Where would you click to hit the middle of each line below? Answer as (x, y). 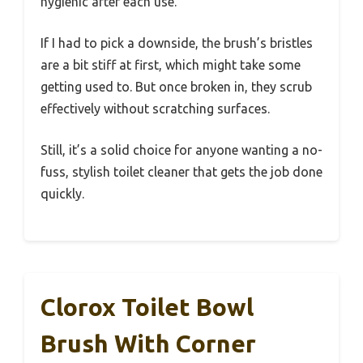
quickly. (62, 193)
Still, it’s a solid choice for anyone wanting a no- (181, 149)
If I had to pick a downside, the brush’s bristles (177, 43)
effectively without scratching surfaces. (155, 108)
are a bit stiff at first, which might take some (171, 64)
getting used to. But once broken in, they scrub (176, 86)
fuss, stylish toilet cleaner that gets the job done (181, 171)
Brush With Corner (148, 343)
